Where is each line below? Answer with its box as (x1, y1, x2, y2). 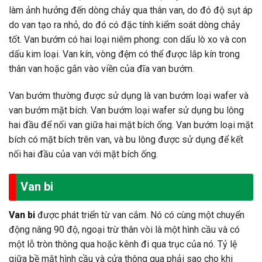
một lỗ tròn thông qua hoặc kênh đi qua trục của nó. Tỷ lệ (9, 238, 237, 250)
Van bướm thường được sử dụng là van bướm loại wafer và (9, 90, 249, 102)
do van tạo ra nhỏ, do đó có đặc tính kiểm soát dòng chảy (9, 19, 240, 31)
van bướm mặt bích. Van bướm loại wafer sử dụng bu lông (9, 105, 244, 116)
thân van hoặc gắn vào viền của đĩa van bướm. (9, 63, 194, 75)
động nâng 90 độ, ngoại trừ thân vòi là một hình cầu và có (9, 223, 240, 235)
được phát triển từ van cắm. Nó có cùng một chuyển (35, 209, 244, 220)
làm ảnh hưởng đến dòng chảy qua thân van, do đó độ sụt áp (9, 5, 253, 16)
